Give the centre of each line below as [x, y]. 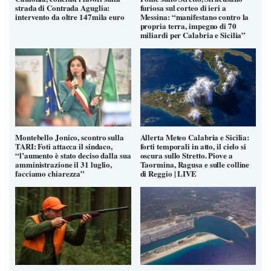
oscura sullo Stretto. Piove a [186, 155]
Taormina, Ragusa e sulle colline [195, 164]
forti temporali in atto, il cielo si [193, 146]
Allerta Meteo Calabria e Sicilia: [195, 137]
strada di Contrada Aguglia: [63, 7]
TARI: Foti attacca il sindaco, [64, 146]
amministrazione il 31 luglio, [64, 164]
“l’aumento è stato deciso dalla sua [73, 155]
